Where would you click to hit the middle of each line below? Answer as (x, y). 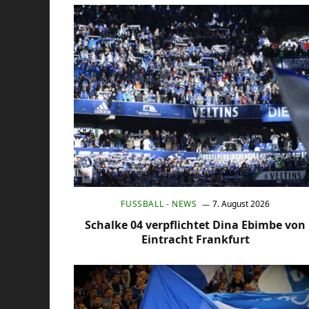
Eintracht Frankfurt (195, 240)
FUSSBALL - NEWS (156, 204)
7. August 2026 (241, 204)
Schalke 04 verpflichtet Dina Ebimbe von (196, 225)
